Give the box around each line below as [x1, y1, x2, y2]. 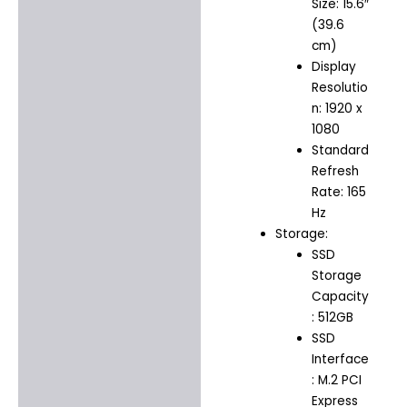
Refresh [312, 163, 360, 181]
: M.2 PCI [312, 372, 362, 390]
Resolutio [312, 79, 369, 97]
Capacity [312, 288, 370, 306]
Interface [312, 351, 370, 369]
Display [312, 58, 357, 76]
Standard [312, 142, 370, 160]
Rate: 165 [312, 184, 367, 202]
